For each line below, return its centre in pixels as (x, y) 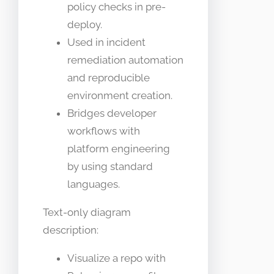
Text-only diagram (87, 212)
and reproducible (109, 77)
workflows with (104, 131)
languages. (94, 184)
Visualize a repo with (117, 258)
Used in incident (106, 42)
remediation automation (125, 60)
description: (71, 230)
